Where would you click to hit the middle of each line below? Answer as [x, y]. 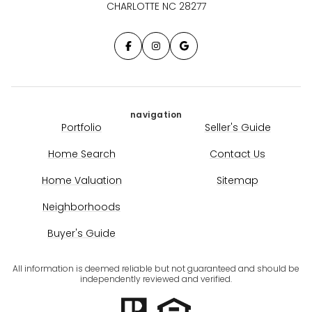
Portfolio [81, 127]
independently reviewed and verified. [156, 279]
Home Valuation [81, 180]
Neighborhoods [81, 206]
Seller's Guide [237, 127]
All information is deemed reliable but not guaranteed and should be [156, 268]
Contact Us [237, 154]
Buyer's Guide [81, 233]
